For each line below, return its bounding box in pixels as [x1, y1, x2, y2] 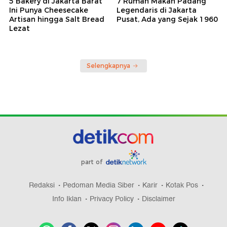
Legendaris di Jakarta [117, 5, 197, 15]
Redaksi [29, 179, 55, 191]
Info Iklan [52, 193, 82, 205]
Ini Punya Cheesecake [9, 5, 88, 15]
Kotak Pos [166, 179, 198, 191]
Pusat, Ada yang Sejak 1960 [117, 14, 218, 24]
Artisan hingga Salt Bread [9, 14, 104, 24]
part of [81, 158, 104, 166]
